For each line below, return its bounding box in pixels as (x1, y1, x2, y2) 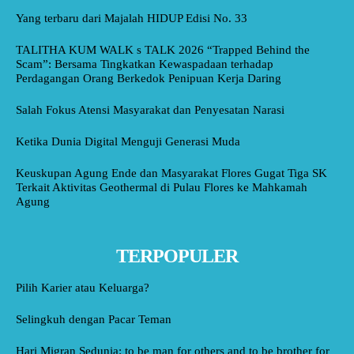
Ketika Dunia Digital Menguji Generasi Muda (16, 134, 240, 148)
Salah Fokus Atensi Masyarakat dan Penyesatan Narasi (16, 103, 284, 116)
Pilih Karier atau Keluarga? (16, 281, 149, 294)
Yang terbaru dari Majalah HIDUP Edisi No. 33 (16, 11, 247, 24)
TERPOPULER (116, 245, 238, 266)
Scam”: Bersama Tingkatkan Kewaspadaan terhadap (16, 57, 273, 70)
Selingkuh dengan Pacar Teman (16, 312, 171, 326)
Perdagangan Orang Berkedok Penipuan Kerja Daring (16, 71, 281, 85)
